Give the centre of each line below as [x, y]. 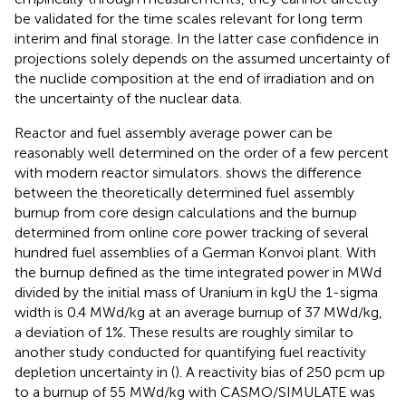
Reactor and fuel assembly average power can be [174, 132]
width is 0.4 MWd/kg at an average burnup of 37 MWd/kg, [198, 312]
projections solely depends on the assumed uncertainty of [202, 58]
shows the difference [294, 172]
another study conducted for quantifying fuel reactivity [190, 352]
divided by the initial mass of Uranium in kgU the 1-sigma [196, 292]
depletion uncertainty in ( [95, 372]
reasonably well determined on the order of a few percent [202, 152]
